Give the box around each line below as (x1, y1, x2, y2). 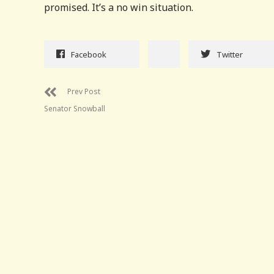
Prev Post (67, 86, 100, 97)
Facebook (71, 48, 106, 60)
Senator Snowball (44, 103, 105, 114)
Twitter (217, 48, 243, 60)
